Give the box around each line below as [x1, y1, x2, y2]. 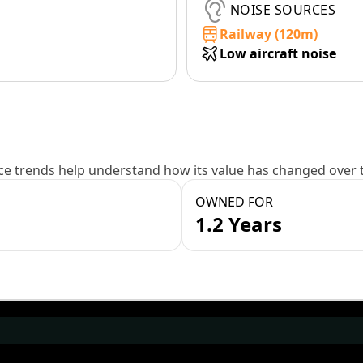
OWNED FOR [195, 193, 273, 211]
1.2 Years [195, 211, 282, 237]
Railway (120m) [220, 25, 318, 43]
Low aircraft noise [220, 45, 336, 62]
